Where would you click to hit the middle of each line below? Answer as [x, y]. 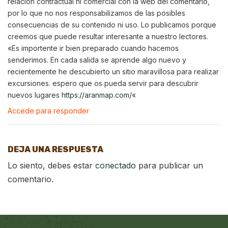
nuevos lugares [35, 95]
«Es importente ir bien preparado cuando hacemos [93, 48]
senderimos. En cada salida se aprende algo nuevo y [97, 60]
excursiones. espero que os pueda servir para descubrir [103, 83]
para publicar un [169, 165]
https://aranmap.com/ [97, 95]
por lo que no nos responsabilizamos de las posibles [96, 13]
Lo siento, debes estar [51, 165]
